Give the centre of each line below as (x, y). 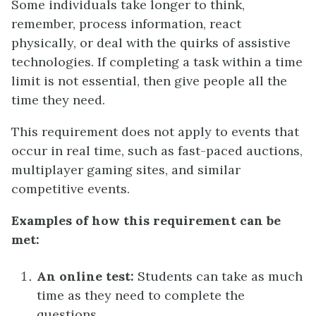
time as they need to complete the (141, 296)
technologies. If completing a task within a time (157, 61)
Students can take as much (218, 276)
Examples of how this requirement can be (146, 220)
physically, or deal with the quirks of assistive (151, 42)
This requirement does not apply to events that (155, 131)
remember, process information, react (126, 23)
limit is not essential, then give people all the (149, 80)
